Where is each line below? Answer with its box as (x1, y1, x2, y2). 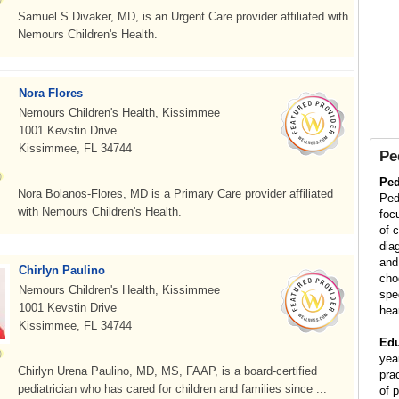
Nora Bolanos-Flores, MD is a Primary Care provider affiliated (18, 187, 333, 200)
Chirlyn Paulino (19, 264, 105, 277)
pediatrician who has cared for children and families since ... (18, 382, 327, 395)
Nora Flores (19, 86, 83, 100)
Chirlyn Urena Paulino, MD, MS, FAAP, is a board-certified (18, 364, 317, 378)
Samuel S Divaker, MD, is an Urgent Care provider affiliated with (18, 10, 348, 23)
